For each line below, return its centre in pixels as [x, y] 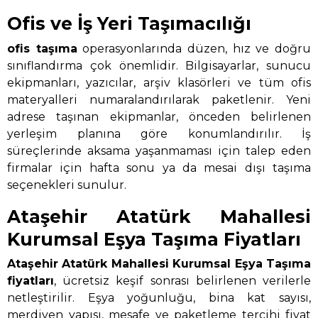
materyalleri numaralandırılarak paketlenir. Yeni [159, 99]
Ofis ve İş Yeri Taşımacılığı [129, 24]
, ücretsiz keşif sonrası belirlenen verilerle [182, 281]
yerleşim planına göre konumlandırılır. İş [159, 133]
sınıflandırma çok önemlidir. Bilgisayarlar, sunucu [159, 65]
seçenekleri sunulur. [67, 185]
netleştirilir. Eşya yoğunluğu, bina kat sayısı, [159, 298]
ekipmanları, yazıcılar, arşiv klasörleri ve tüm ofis [159, 82]
